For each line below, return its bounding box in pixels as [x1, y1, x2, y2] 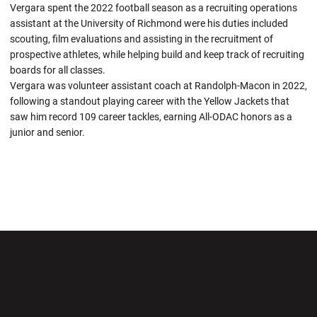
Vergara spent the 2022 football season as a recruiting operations [10, 2, 297, 13]
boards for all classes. [10, 64, 105, 76]
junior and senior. [10, 127, 85, 138]
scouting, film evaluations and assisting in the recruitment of [10, 33, 273, 45]
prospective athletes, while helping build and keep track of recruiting [10, 49, 304, 60]
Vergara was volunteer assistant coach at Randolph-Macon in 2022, [10, 80, 307, 91]
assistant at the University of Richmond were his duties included [10, 18, 288, 29]
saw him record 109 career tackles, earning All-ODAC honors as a [10, 111, 292, 122]
